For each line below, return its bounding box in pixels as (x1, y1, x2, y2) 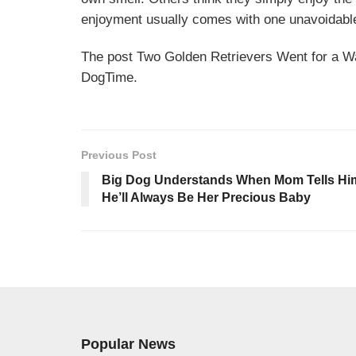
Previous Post (81, 148, 157, 161)
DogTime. (81, 70, 137, 86)
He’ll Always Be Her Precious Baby (102, 190, 311, 204)
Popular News (81, 335, 176, 352)
